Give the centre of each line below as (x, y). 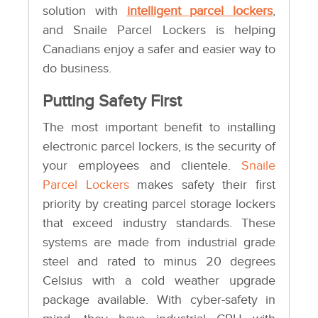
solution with (84, 11)
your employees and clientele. (142, 166)
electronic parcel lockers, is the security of (159, 147)
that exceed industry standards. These (159, 224)
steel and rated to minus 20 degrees (159, 262)
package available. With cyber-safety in (159, 300)
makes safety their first (202, 185)
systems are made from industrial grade (159, 243)
